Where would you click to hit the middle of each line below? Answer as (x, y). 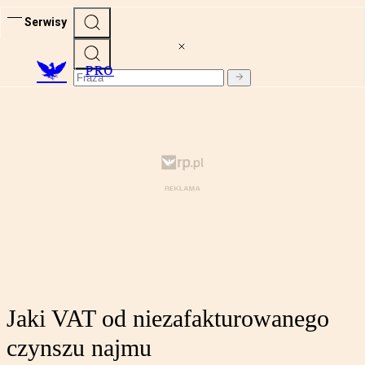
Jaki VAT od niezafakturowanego (168, 319)
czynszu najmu (79, 348)
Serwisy (46, 22)
